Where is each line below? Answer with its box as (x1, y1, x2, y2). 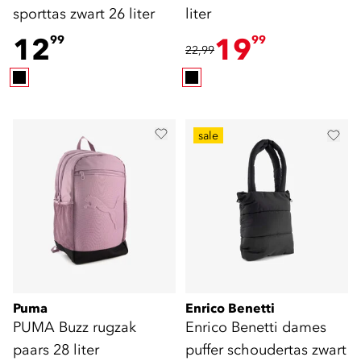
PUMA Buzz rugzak (13, 317, 136, 336)
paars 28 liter (13, 340, 99, 359)
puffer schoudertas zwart (185, 340, 346, 359)
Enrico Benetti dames (185, 317, 326, 336)
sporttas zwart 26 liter (13, 4, 155, 23)
